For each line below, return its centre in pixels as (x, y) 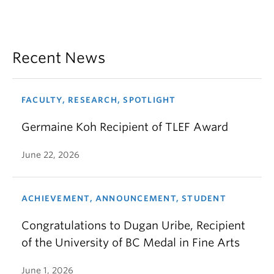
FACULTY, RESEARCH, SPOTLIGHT (99, 100)
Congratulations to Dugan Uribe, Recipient (133, 226)
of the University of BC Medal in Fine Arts (131, 243)
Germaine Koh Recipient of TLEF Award (125, 127)
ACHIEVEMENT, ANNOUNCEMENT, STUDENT (124, 199)
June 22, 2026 (50, 155)
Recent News (59, 58)
